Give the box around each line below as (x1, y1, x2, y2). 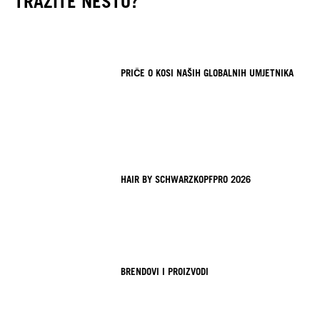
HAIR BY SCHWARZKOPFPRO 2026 (121, 174, 251, 186)
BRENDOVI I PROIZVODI (121, 266, 209, 278)
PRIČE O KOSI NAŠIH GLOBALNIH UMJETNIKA (121, 66, 294, 79)
